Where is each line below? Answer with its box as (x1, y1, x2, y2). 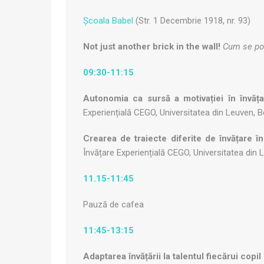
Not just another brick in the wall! (83, 41, 220, 52)
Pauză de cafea (83, 199, 144, 210)
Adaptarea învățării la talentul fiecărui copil (83, 251, 261, 262)
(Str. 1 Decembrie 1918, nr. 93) (136, 15, 250, 27)
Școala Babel (83, 15, 136, 27)
